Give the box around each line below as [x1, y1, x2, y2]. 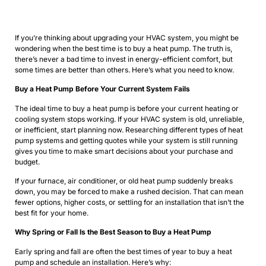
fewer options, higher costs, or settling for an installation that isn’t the [15, 198, 244, 207]
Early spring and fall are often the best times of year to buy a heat [15, 246, 232, 256]
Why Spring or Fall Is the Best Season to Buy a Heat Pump [15, 227, 211, 237]
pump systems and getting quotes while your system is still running [15, 135, 237, 145]
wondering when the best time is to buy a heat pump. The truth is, [15, 43, 232, 53]
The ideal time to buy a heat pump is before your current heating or [15, 103, 239, 113]
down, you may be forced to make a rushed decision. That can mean [15, 187, 243, 197]
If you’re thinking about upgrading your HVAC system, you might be [15, 33, 239, 42]
